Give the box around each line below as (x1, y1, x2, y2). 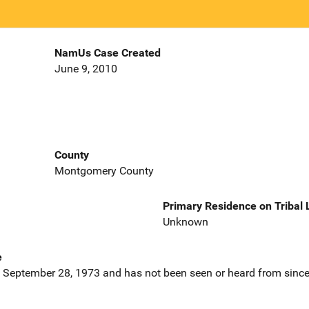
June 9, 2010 (54, 62, 117, 76)
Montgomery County (54, 163, 154, 177)
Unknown (163, 215, 208, 228)
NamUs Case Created (54, 46, 161, 60)
